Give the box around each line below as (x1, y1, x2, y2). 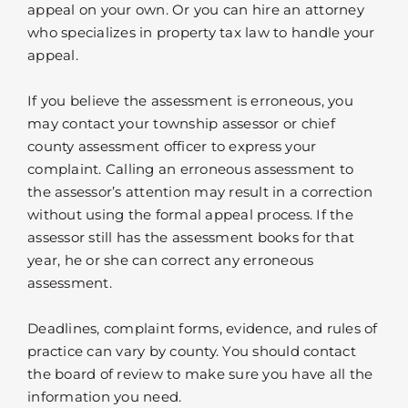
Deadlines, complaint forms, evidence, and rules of (27, 319, 378, 337)
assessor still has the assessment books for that (27, 228, 354, 246)
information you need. (27, 387, 182, 405)
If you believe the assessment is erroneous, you (27, 91, 353, 109)
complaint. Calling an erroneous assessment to (27, 159, 354, 178)
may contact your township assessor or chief (27, 114, 335, 132)
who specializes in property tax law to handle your (27, 23, 375, 41)
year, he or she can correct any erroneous (27, 250, 314, 269)
